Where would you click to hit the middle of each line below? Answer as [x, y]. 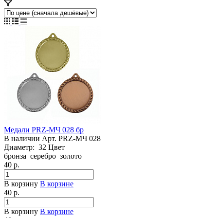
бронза [15, 156]
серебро [43, 156]
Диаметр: [21, 147]
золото [71, 156]
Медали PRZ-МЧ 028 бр [44, 129]
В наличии [22, 138]
